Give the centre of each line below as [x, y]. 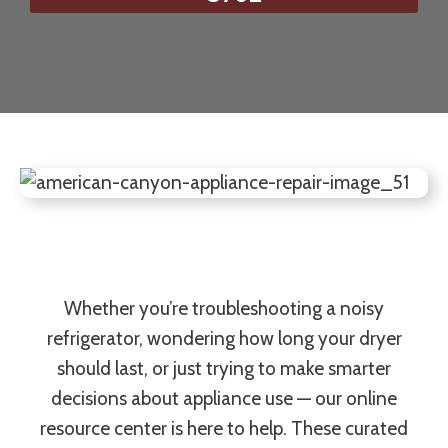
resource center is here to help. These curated [224, 429]
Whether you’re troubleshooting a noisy [224, 309]
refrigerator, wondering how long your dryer [224, 339]
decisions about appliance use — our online [224, 399]
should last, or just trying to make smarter [224, 369]
